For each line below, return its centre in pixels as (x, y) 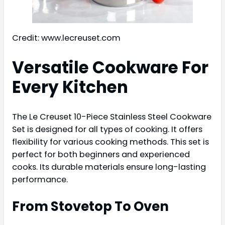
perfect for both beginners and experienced (101, 154)
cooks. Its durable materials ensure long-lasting (109, 167)
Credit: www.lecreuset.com (66, 38)
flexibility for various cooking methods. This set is (110, 142)
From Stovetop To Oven (90, 206)
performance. (40, 179)
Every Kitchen (70, 87)
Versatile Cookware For (110, 67)
